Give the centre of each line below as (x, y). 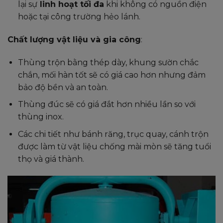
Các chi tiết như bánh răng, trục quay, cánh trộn (113, 134)
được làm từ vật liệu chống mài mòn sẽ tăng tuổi (114, 146)
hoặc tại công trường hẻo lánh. (79, 17)
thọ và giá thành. (51, 159)
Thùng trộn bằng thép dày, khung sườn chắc (108, 62)
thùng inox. (41, 117)
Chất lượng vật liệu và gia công (74, 40)
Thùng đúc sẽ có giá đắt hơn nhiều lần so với (107, 105)
